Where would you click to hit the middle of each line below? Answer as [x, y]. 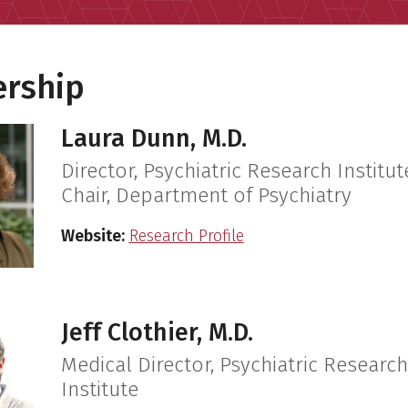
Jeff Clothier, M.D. [157, 333]
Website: [92, 235]
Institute [99, 389]
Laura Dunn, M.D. [153, 139]
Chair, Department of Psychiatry [206, 195]
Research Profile [186, 235]
